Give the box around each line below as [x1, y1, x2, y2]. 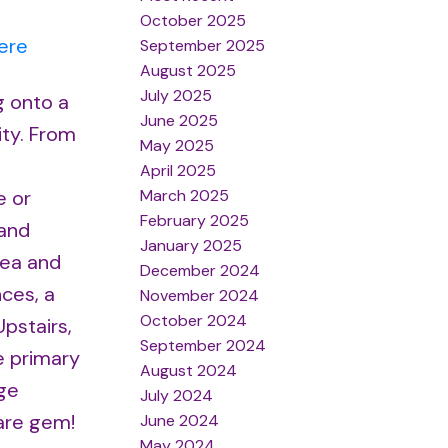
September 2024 [140, 334, 267, 356]
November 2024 [140, 284, 260, 306]
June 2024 [140, 409, 220, 431]
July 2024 [140, 384, 214, 406]
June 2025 [140, 109, 219, 131]
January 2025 [140, 234, 243, 256]
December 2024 [140, 259, 261, 281]
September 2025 [140, 34, 266, 56]
